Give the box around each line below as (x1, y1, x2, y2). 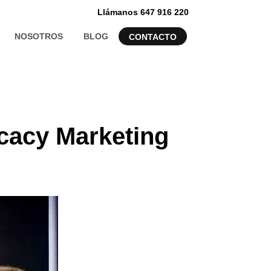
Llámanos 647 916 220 (97, 7, 189, 18)
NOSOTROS (15, 31, 63, 42)
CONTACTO (129, 32, 177, 42)
